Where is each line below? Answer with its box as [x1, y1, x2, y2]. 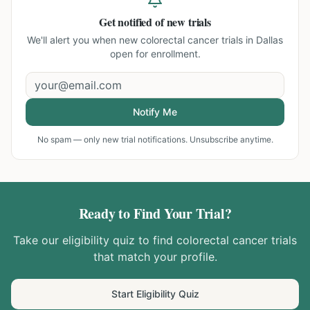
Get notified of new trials [99, 14, 211, 30]
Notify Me [133, 106, 177, 118]
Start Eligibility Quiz [111, 288, 199, 300]
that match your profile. [93, 250, 217, 264]
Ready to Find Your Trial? [78, 203, 232, 224]
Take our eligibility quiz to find [13, 233, 176, 247]
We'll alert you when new [27, 34, 140, 46]
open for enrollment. [109, 48, 201, 60]
